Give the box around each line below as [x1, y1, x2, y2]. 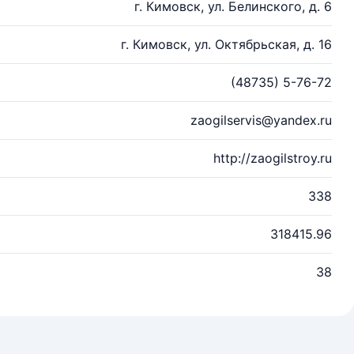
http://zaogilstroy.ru [213, 150, 332, 166]
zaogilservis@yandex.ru [190, 112, 332, 128]
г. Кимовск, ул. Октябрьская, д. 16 [121, 36, 332, 52]
